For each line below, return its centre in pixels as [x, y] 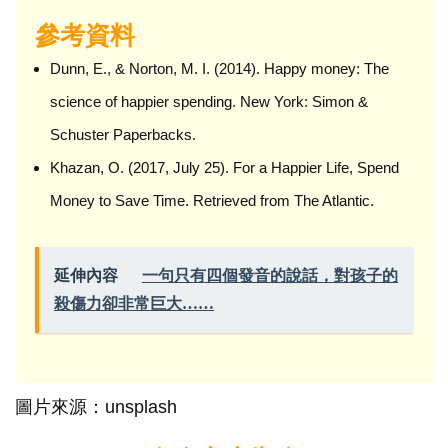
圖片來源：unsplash [96, 406]
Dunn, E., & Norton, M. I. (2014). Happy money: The [219, 68]
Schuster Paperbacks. [123, 134]
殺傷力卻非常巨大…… [134, 303]
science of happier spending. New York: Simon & [209, 101]
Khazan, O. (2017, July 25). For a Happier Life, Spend [224, 167]
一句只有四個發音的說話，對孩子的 [270, 275]
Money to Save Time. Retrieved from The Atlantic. [212, 200]
